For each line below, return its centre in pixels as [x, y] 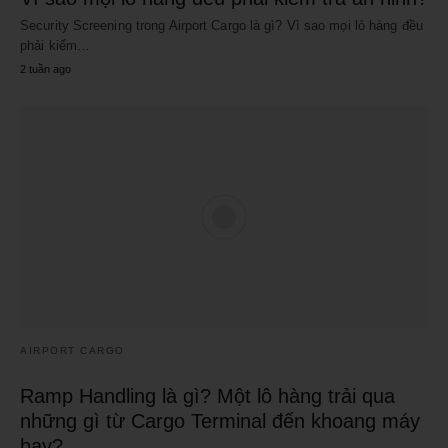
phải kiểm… [55, 46]
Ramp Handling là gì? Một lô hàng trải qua [207, 396]
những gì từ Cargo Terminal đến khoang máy [220, 421]
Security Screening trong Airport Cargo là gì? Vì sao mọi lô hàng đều [221, 26]
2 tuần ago [45, 69]
